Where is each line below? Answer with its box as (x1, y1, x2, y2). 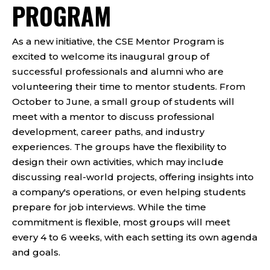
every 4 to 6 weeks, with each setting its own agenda (12, 231, 257, 243)
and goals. (12, 246, 60, 259)
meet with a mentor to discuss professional (12, 111, 215, 123)
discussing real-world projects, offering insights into (12, 171, 254, 183)
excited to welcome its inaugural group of (12, 51, 209, 63)
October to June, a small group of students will (12, 96, 234, 108)
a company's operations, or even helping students (12, 186, 246, 198)
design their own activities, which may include (12, 156, 224, 168)
